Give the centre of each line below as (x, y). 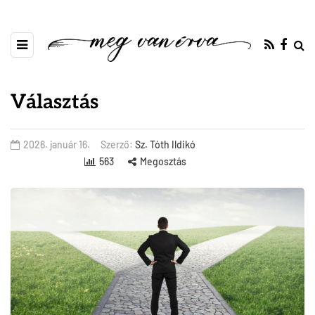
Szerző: (118, 145)
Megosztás (163, 162)
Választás (54, 103)
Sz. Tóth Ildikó (165, 145)
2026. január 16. (57, 145)
